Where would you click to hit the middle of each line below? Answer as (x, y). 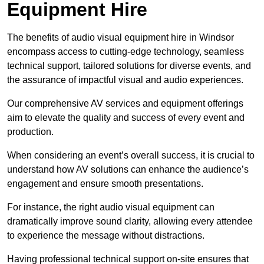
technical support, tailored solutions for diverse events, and (129, 65)
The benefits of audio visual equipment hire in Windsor (121, 37)
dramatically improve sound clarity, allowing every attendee (130, 221)
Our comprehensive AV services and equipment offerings (125, 103)
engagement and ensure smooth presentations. (105, 183)
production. (30, 131)
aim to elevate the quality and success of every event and (126, 117)
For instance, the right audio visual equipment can (111, 207)
